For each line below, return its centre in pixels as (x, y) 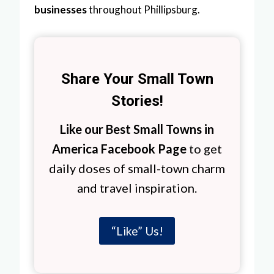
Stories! (137, 101)
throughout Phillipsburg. (143, 9)
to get (204, 148)
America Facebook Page (119, 148)
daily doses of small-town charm (137, 168)
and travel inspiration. (137, 187)
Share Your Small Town (137, 79)
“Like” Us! (137, 231)
